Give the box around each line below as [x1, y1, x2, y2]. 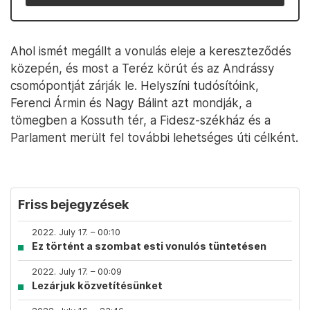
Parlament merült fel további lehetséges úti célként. [10, 130, 298, 145]
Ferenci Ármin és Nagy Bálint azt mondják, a [10, 95, 252, 110]
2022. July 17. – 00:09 [32, 266, 122, 277]
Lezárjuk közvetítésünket [32, 280, 163, 291]
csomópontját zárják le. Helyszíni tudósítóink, [10, 78, 259, 93]
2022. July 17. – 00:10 [32, 227, 120, 237]
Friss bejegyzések [18, 197, 129, 212]
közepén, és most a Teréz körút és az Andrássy [10, 61, 275, 75]
